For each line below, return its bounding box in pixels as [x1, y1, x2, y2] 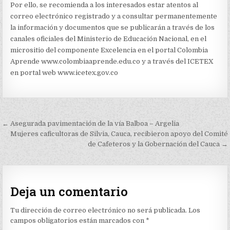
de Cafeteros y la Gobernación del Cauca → [87, 140, 228, 148]
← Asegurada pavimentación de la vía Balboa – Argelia [2, 120, 180, 127]
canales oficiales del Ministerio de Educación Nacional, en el [10, 35, 207, 43]
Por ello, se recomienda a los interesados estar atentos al [10, 1, 199, 9]
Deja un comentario [10, 183, 128, 200]
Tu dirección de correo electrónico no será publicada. [10, 206, 187, 214]
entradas [2, 144, 64, 163]
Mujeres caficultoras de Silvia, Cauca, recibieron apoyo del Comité [10, 130, 228, 138]
